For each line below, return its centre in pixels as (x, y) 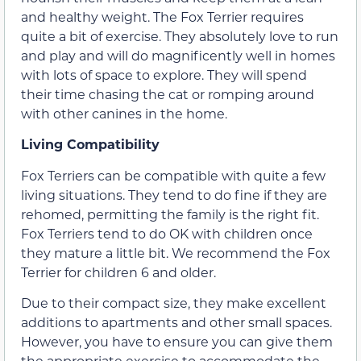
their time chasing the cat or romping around (168, 94)
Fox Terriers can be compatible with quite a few (173, 175)
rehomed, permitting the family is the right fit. (170, 214)
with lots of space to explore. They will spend (164, 75)
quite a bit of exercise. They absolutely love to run (180, 36)
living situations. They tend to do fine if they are (174, 194)
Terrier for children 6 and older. (118, 272)
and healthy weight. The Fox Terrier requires (162, 17)
